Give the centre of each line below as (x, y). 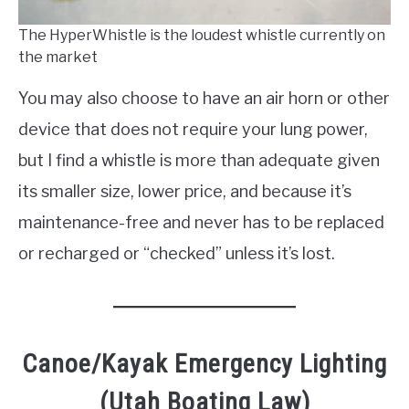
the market (58, 58)
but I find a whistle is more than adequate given (199, 161)
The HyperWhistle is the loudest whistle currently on (202, 36)
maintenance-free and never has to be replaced (201, 223)
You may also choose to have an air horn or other (204, 99)
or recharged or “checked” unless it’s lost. (177, 254)
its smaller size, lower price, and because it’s (185, 192)
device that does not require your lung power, (193, 130)
